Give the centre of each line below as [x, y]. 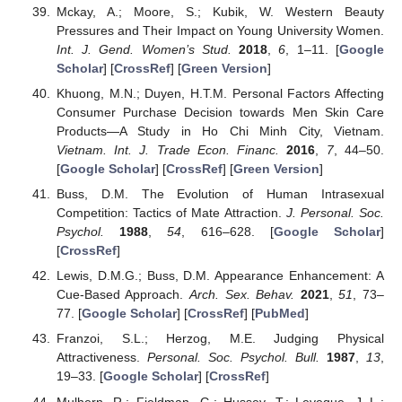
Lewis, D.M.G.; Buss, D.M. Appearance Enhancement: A [220, 276]
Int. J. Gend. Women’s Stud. [144, 49]
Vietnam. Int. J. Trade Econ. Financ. [168, 150]
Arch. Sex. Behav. [242, 295]
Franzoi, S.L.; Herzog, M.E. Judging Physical [220, 339]
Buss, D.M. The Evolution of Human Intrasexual [220, 194]
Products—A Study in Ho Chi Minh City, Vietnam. [220, 131]
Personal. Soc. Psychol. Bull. [233, 358]
